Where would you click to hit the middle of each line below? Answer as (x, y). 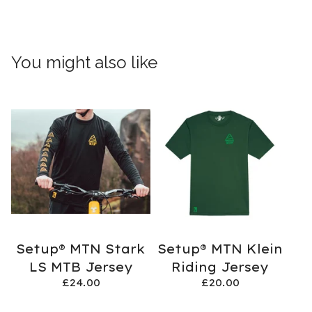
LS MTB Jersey (81, 266)
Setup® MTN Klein (220, 248)
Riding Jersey (220, 266)
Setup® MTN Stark (81, 248)
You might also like (84, 62)
